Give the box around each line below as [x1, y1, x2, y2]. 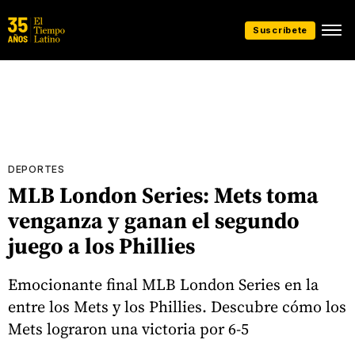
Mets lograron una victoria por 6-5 [8, 317, 249, 340]
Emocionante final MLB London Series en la [8, 273, 319, 296]
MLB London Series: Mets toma [8, 180, 319, 210]
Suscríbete [253, 24, 307, 36]
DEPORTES [8, 163, 65, 175]
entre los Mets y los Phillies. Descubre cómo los [8, 295, 346, 318]
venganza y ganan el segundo [8, 205, 300, 235]
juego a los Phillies [8, 231, 195, 261]
